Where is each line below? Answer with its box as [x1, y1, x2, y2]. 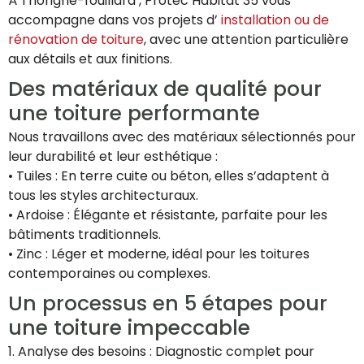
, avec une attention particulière [144, 30, 349, 50]
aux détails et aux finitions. [8, 50, 172, 69]
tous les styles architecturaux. [8, 186, 198, 206]
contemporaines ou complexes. [8, 264, 210, 284]
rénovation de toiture [8, 30, 144, 50]
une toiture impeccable [8, 314, 250, 343]
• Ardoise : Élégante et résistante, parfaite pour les [8, 206, 327, 225]
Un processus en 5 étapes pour [8, 289, 327, 318]
